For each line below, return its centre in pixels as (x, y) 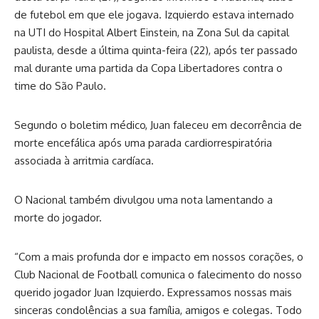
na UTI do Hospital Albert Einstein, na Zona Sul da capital (152, 33)
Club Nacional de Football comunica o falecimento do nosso (158, 275)
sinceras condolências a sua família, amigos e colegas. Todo (158, 310)
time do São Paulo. (60, 86)
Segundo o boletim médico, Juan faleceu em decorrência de (158, 125)
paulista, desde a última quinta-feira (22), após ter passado (156, 51)
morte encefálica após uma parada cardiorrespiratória (143, 143)
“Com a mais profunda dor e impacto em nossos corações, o (159, 257)
